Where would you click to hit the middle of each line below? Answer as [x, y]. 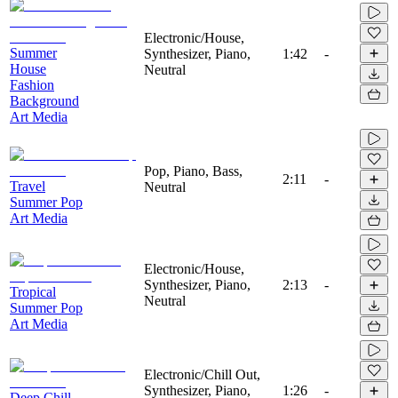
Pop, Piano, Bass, [193, 171]
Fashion [32, 84]
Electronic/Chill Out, [202, 374]
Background [44, 100]
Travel [28, 186]
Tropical [33, 291]
